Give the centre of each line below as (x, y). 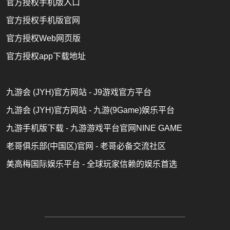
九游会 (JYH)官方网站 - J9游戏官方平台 (79, 92)
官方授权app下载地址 (46, 56)
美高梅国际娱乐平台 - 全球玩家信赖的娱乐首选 (92, 164)
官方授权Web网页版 (43, 38)
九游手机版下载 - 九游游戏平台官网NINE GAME (94, 128)
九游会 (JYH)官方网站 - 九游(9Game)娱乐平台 (90, 110)
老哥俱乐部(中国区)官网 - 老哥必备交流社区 (86, 146)
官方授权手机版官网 (43, 20)
